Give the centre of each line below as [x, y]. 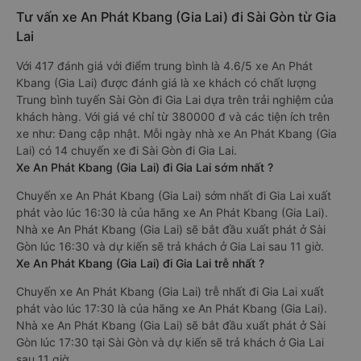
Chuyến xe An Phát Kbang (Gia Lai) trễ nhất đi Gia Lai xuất [170, 291]
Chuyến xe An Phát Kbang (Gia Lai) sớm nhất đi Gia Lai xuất [174, 195]
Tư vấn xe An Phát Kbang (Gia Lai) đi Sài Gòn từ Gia [176, 17]
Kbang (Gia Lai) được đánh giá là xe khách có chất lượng [166, 83]
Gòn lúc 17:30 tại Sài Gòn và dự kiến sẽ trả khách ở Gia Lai [170, 342]
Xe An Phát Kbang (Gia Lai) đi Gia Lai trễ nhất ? [140, 263]
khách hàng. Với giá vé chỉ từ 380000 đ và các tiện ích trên [173, 116]
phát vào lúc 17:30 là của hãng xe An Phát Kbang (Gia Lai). [172, 308]
